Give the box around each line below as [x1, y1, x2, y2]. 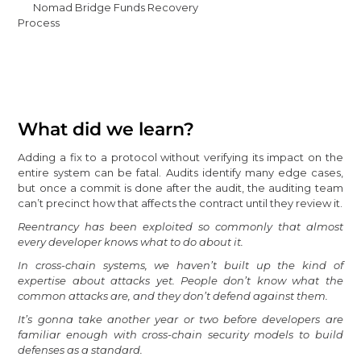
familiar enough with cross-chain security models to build [18, 327, 343, 341]
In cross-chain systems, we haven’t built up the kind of [18, 258, 343, 272]
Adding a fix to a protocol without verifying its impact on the [18, 150, 343, 164]
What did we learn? [18, 118, 195, 140]
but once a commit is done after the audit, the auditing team [18, 180, 343, 194]
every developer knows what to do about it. [18, 234, 244, 248]
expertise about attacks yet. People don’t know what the [18, 273, 343, 287]
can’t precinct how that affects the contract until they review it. [18, 196, 343, 210]
